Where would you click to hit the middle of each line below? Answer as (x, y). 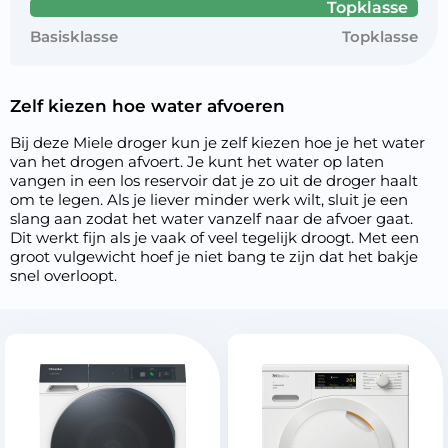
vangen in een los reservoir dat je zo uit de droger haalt (214, 180)
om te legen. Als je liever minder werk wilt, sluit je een (209, 199)
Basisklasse (74, 36)
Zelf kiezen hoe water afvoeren (147, 106)
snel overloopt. (63, 275)
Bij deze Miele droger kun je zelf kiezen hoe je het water (217, 142)
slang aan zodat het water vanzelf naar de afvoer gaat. (211, 218)
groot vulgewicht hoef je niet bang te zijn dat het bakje (214, 256)
